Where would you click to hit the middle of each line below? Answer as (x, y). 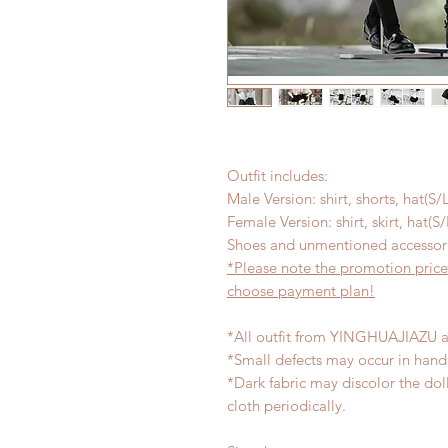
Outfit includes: (279, 175)
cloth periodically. (290, 405)
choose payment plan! (301, 290)
